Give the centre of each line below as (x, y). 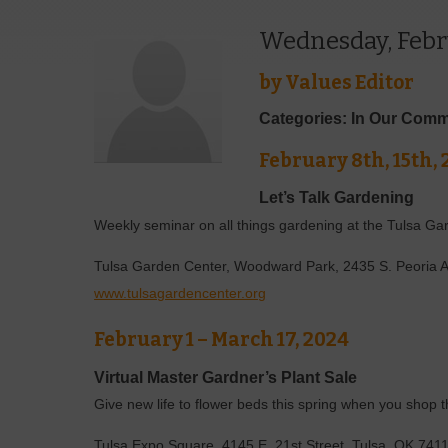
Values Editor (350, 82)
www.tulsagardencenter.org (180, 293)
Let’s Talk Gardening (339, 198)
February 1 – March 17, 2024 (222, 339)
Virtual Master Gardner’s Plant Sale (228, 377)
